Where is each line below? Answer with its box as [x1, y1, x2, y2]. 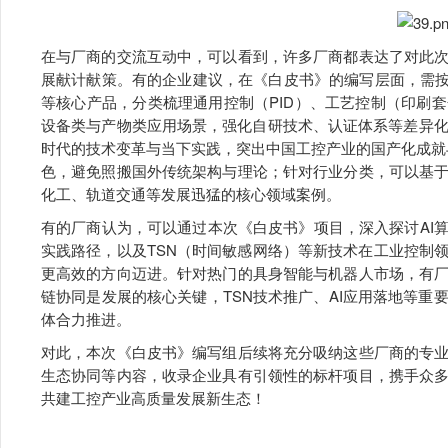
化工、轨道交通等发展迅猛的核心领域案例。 [41, 183, 341, 205]
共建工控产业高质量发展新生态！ [41, 387, 266, 409]
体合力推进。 [41, 308, 131, 330]
